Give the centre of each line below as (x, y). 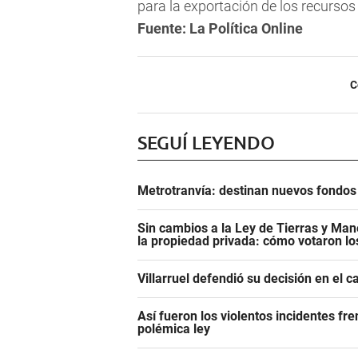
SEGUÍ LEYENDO (206, 143)
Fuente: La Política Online (220, 29)
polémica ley (174, 329)
